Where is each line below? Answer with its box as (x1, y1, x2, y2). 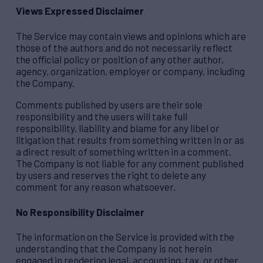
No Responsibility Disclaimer (16, 205, 144, 218)
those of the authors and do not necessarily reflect (16, 41, 232, 53)
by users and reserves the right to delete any (16, 168, 206, 181)
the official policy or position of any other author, (16, 53, 224, 65)
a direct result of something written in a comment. (16, 145, 231, 157)
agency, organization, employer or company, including (16, 65, 245, 77)
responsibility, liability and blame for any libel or (16, 122, 220, 134)
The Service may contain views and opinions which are (16, 29, 246, 42)
